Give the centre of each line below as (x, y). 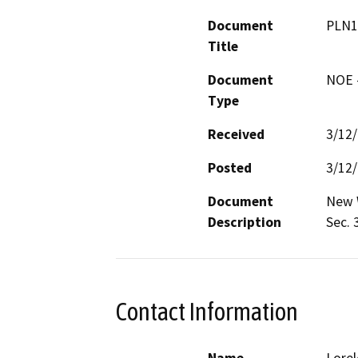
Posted (230, 167)
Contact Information (207, 311)
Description (245, 222)
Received (236, 134)
